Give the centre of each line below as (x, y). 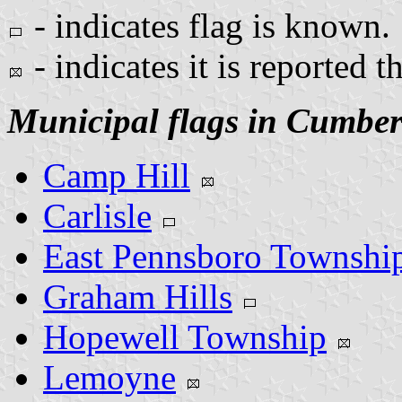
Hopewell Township (185, 336)
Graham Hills (138, 296)
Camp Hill (117, 175)
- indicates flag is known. (208, 25)
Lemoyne (109, 377)
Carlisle (97, 215)
